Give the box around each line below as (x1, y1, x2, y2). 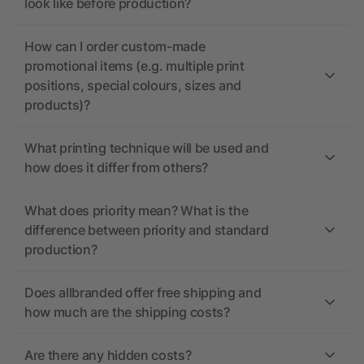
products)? (24, 97, 90, 114)
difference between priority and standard (24, 222, 269, 239)
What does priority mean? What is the (24, 202, 249, 219)
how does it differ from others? (24, 159, 209, 176)
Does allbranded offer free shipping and (24, 284, 262, 301)
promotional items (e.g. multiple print (24, 58, 245, 75)
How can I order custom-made (24, 38, 206, 55)
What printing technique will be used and (24, 140, 269, 157)
